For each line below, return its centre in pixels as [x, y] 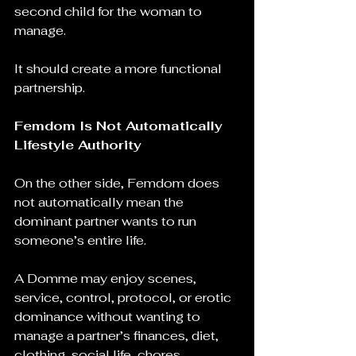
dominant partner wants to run [107, 221]
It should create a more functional [120, 69]
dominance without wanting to [109, 317]
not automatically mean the [101, 202]
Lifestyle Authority [78, 145]
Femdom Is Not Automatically [120, 126]
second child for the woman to [110, 12]
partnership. [50, 88]
